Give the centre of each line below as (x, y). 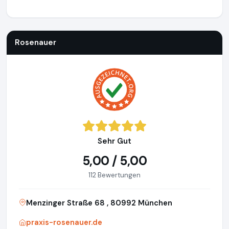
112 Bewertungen (114, 175)
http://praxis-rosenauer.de (104, 10)
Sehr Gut (114, 141)
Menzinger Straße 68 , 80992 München (99, 203)
